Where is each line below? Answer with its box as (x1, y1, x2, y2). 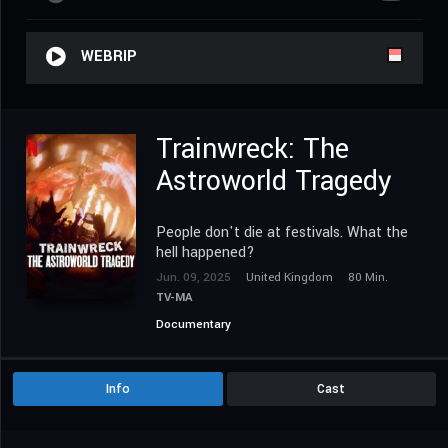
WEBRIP (81, 46, 137, 68)
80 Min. (348, 269, 388, 287)
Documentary (156, 316, 231, 334)
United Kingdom (246, 269, 333, 287)
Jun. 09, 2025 (156, 269, 231, 287)
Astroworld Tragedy (156, 162, 392, 202)
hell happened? (156, 242, 255, 264)
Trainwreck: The (156, 130, 349, 170)
